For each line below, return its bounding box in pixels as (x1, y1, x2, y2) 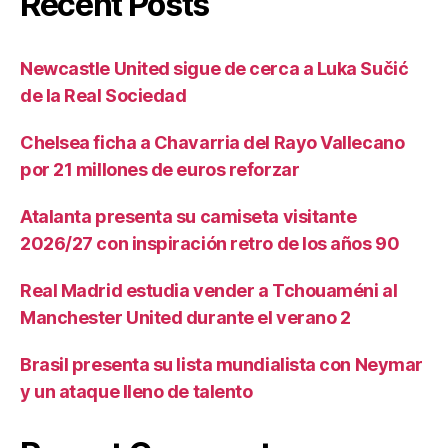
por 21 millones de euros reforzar (20, 158, 300, 180)
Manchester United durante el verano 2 (20, 306, 351, 328)
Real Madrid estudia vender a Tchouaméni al (20, 279, 398, 301)
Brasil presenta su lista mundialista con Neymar (20, 353, 423, 375)
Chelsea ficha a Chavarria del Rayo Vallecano (20, 131, 405, 153)
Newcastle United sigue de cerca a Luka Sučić (20, 57, 409, 79)
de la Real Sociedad (20, 84, 187, 106)
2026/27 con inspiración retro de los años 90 (20, 232, 400, 254)
